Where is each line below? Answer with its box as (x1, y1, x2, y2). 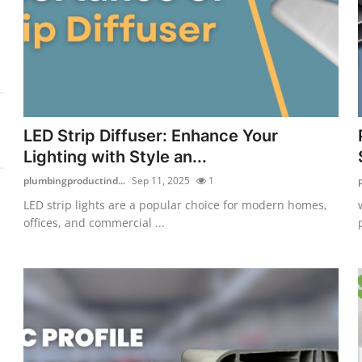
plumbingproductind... (23, 173, 126, 187)
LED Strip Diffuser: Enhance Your (23, 125, 279, 145)
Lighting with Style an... (23, 146, 208, 166)
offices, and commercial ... (23, 214, 166, 230)
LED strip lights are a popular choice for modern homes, (23, 196, 328, 213)
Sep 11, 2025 (132, 173, 191, 187)
